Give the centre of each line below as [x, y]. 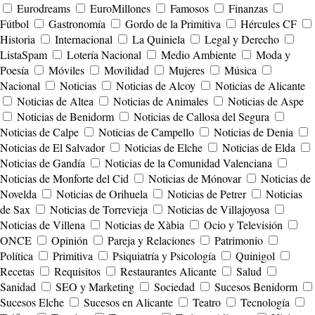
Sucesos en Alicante [128, 302]
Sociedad [174, 287]
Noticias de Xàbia [144, 225]
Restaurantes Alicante [168, 271]
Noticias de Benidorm [65, 117]
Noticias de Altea [55, 101]
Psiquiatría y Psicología [164, 256]
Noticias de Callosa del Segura [201, 117]
